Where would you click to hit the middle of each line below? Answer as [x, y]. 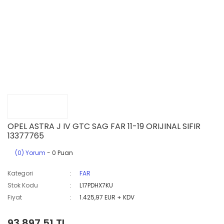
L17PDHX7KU [96, 185]
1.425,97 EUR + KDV [107, 197]
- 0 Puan [59, 153]
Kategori [20, 173]
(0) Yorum [30, 153]
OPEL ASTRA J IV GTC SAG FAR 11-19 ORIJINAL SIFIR [104, 126]
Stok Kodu [23, 185]
